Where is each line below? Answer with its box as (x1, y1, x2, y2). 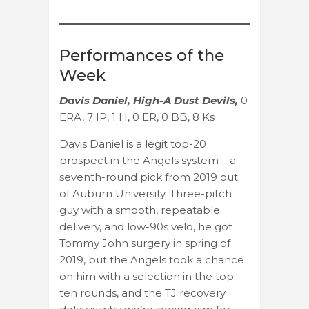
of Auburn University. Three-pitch (59, 186, 232, 200)
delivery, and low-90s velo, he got (59, 219, 232, 233)
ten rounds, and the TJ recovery (59, 286, 226, 299)
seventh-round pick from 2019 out (59, 170, 238, 183)
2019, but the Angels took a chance (59, 252, 244, 266)
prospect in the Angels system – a (59, 153, 236, 167)
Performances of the (59, 45, 224, 65)
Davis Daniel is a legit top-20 (59, 137, 206, 150)
